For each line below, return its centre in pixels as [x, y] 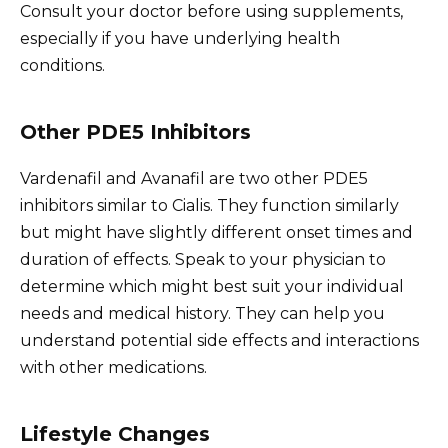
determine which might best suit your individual [212, 286]
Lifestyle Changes [115, 433]
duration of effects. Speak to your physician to [203, 259]
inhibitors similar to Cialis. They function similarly [209, 205]
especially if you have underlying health [180, 38]
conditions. [62, 65]
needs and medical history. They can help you [202, 313]
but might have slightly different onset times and [216, 232]
